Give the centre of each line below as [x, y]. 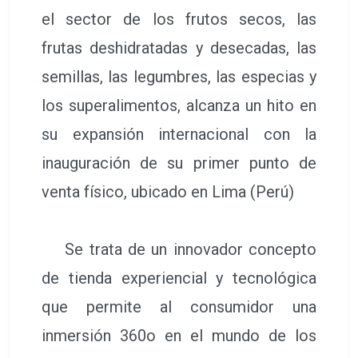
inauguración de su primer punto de [179, 163]
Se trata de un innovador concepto [179, 249]
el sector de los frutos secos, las [179, 19]
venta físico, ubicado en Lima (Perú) [168, 191]
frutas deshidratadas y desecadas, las [179, 48]
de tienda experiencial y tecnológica [179, 278]
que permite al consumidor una [179, 306]
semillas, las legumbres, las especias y [179, 76]
